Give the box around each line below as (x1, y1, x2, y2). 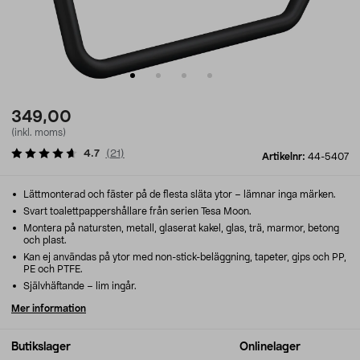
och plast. (23, 235, 67, 245)
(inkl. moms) (11, 128, 66, 137)
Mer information (11, 304, 86, 313)
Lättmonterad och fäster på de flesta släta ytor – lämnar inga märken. (21, 190, 336, 199)
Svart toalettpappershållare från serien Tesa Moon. (21, 207, 252, 216)
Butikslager (11, 342, 71, 353)
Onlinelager (239, 342, 301, 353)
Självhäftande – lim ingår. (21, 281, 137, 291)
